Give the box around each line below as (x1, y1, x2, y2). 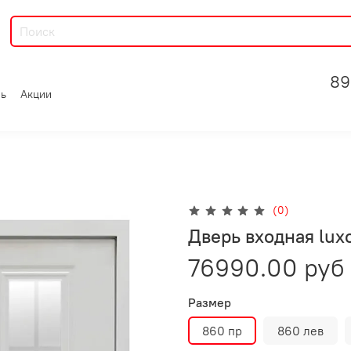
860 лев (277, 322, 324, 338)
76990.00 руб (188, 251, 345, 284)
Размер (188, 294, 231, 310)
